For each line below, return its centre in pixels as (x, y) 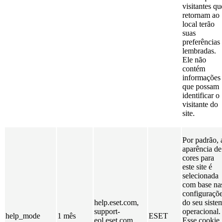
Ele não (194, 59)
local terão (198, 24)
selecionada (200, 175)
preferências (201, 42)
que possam (201, 86)
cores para (198, 158)
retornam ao (201, 15)
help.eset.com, (116, 202)
